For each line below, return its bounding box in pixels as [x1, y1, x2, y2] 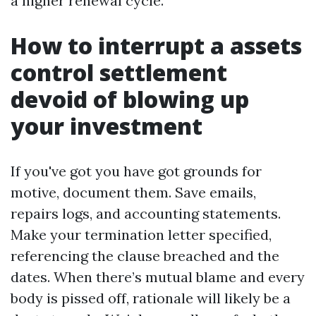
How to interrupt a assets [11, 30, 302, 61]
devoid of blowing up [11, 84, 249, 114]
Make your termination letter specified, [11, 226, 272, 243]
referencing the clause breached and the [11, 247, 279, 265]
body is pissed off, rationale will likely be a [11, 289, 291, 307]
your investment [11, 111, 202, 141]
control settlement [11, 57, 227, 87]
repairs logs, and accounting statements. [11, 205, 281, 222]
